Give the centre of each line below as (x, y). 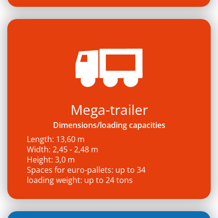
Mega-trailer (109, 109)
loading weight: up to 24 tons (80, 180)
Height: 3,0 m (51, 160)
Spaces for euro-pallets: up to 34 (86, 170)
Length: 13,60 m (56, 139)
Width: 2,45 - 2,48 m (63, 149)
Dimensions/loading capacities (109, 125)
